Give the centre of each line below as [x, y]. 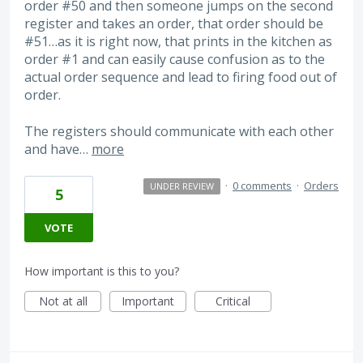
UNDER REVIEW [181, 186]
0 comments [262, 186]
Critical [233, 301]
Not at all [63, 301]
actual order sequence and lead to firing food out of [181, 77]
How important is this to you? [102, 271]
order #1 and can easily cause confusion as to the [175, 60]
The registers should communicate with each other [179, 131]
